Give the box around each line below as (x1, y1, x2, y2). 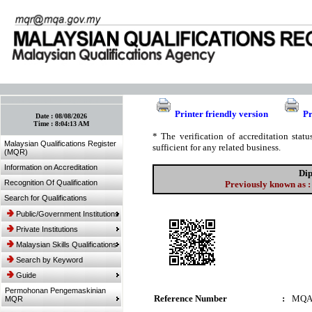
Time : (33, 120, 56, 127)
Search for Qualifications (4, 194, 87, 202)
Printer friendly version (175, 109, 268, 119)
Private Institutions (16, 225, 78, 233)
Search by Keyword (16, 256, 83, 264)
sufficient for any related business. (153, 142, 281, 153)
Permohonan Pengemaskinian (5, 286, 106, 295)
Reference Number (154, 293, 227, 304)
